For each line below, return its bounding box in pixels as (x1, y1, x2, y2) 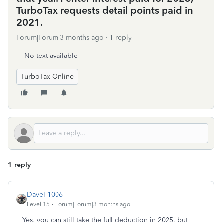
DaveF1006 (27, 190, 63, 199)
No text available (24, 52, 78, 60)
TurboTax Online (21, 72, 74, 81)
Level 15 (27, 201, 50, 208)
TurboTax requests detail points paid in (16, 4, 193, 16)
